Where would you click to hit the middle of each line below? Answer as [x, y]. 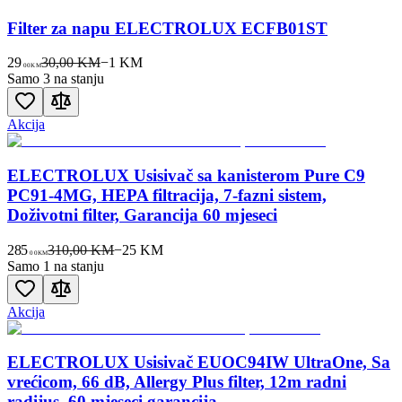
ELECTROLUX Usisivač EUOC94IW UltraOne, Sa [199, 363]
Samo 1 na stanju [56, 266]
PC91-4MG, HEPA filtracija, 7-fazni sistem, [167, 195]
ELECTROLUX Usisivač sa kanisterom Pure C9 [186, 175]
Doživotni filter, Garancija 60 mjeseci [142, 214]
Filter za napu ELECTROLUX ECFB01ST [167, 28]
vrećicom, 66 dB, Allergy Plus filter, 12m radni [177, 382]
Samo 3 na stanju [56, 79]
